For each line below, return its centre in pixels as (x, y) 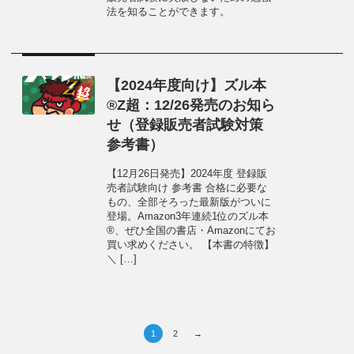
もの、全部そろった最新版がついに (189, 202)
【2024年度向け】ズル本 (187, 85)
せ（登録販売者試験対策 (185, 125)
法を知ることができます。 (169, 12)
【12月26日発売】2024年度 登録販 (187, 174)
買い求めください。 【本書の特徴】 (191, 245)
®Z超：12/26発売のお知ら (191, 105)
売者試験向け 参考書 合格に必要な (187, 188)
